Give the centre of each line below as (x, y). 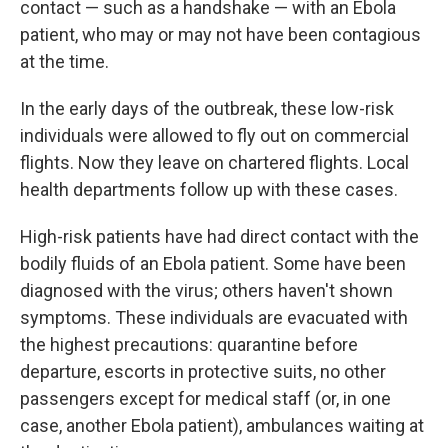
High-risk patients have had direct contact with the (219, 236)
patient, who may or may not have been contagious (220, 34)
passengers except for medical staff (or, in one (205, 398)
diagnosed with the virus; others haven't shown (206, 290)
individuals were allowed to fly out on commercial (214, 135)
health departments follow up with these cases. (209, 189)
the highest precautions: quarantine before (189, 344)
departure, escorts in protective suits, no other (203, 371)
